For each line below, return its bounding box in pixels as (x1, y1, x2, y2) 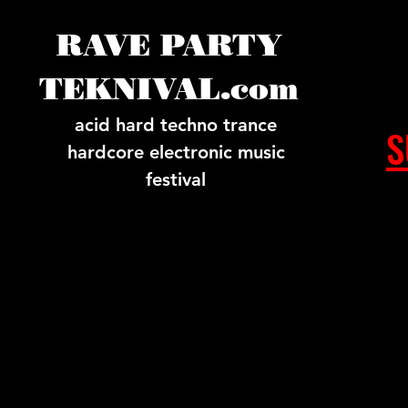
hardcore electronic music (66, 141, 285, 163)
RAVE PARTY (56, 26, 282, 63)
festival (146, 168, 206, 190)
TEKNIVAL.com (39, 70, 299, 107)
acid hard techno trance (75, 114, 277, 136)
